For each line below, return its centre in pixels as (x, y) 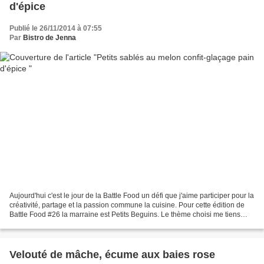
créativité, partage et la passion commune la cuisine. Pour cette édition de (127, 205)
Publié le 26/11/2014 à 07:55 (56, 29)
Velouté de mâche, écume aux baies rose (112, 254)
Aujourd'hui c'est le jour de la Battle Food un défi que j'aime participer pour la (132, 195)
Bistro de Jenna (49, 38)
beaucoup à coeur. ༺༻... (54, 224)
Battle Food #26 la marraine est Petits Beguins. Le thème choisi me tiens (125, 214)
